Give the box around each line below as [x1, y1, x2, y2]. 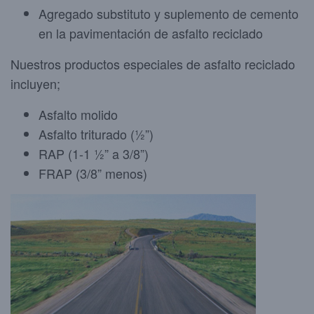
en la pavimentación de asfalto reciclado [39, 24, 263, 42]
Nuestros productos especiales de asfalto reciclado [11, 55, 295, 73]
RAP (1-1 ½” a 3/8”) [39, 144, 149, 163]
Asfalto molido [39, 105, 118, 123]
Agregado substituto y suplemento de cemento [39, 4, 299, 22]
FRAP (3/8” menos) [39, 164, 147, 182]
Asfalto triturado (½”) [39, 125, 153, 143]
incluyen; [11, 74, 60, 93]
